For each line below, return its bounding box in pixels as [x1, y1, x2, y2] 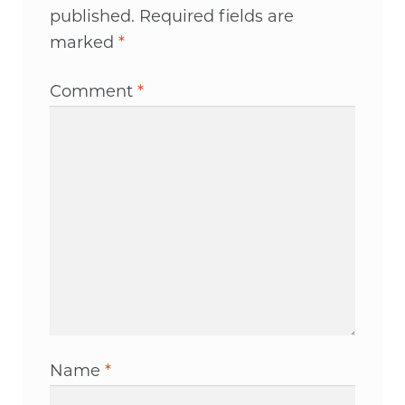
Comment [49, 84, 137, 102]
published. [49, 8, 135, 26]
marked [49, 34, 118, 52]
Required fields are [138, 8, 294, 26]
